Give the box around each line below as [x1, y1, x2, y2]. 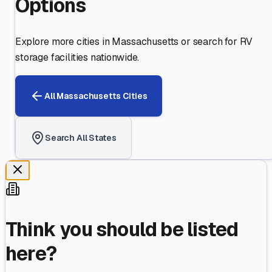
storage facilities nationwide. [15, 51, 140, 64]
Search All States [45, 132, 117, 143]
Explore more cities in [15, 35, 112, 49]
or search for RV [178, 35, 253, 49]
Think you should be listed [5, 216, 239, 242]
